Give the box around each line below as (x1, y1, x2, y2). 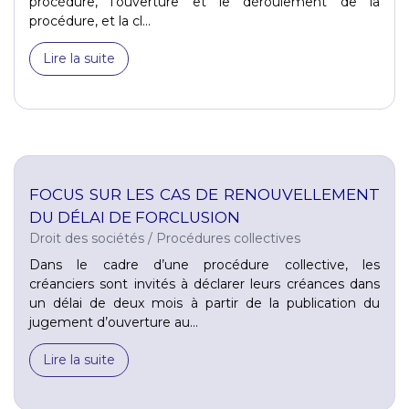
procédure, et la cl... (29, 12, 151, 29)
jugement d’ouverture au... (29, 313, 198, 330)
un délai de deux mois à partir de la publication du (29, 294, 380, 311)
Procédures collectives (156, 229, 300, 246)
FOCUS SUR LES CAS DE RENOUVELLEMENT (29, 184, 380, 204)
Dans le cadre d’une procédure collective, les (29, 256, 380, 273)
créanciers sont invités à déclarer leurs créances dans (29, 275, 380, 292)
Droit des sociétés (29, 229, 144, 246)
